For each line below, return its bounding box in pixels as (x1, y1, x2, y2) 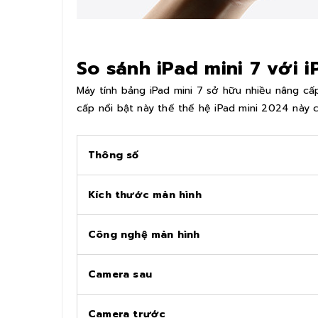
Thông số (88, 147, 139, 163)
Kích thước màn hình (88, 187, 202, 202)
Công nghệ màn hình (88, 226, 200, 242)
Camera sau (88, 266, 152, 282)
